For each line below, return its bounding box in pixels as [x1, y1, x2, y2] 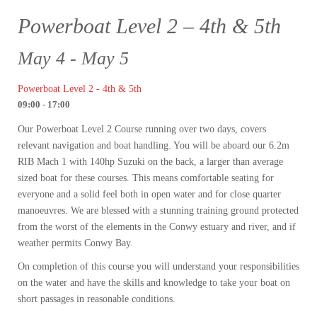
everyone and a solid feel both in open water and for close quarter [18, 189, 281, 200]
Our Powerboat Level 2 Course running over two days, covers [18, 124, 266, 135]
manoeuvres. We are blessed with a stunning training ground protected [18, 205, 299, 217]
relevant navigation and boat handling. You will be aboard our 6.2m [18, 140, 289, 151]
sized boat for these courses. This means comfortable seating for [18, 173, 274, 184]
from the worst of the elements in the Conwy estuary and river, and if [18, 221, 296, 233]
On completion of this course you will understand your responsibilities [18, 261, 299, 272]
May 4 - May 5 [18, 48, 129, 69]
